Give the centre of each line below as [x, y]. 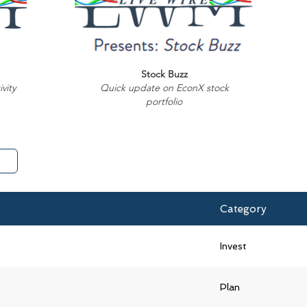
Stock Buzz [164, 74]
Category [243, 209]
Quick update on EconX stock [164, 88]
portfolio [164, 101]
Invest [233, 246]
